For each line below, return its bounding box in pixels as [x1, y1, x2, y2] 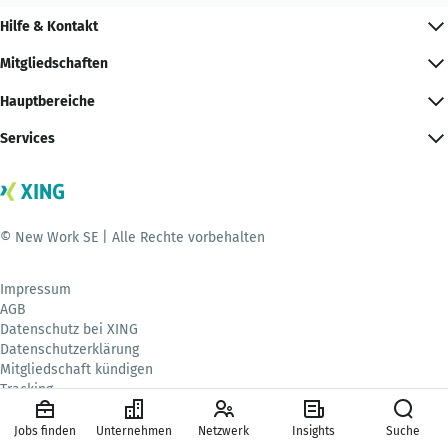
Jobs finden [13, 424, 76, 438]
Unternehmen [96, 424, 173, 438]
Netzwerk [198, 424, 250, 438]
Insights [292, 424, 336, 438]
